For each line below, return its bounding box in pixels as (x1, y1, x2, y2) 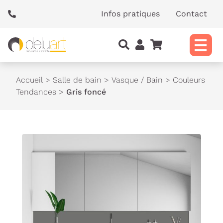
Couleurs (173, 75, 205, 85)
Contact (176, 9, 207, 18)
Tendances (16, 87, 56, 97)
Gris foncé (66, 87, 106, 97)
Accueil (16, 75, 43, 85)
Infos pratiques (101, 9, 160, 18)
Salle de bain (53, 75, 102, 85)
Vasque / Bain (111, 75, 163, 85)
